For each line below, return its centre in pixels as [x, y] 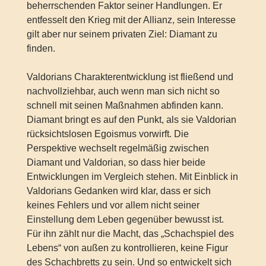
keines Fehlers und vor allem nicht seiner [113, 205]
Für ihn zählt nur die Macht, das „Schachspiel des [130, 234]
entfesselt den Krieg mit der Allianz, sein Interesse [131, 20]
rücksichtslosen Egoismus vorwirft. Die [107, 134]
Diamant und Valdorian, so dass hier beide [116, 163]
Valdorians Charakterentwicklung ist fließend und [130, 77]
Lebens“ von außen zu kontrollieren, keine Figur [127, 248]
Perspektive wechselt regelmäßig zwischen [118, 148]
